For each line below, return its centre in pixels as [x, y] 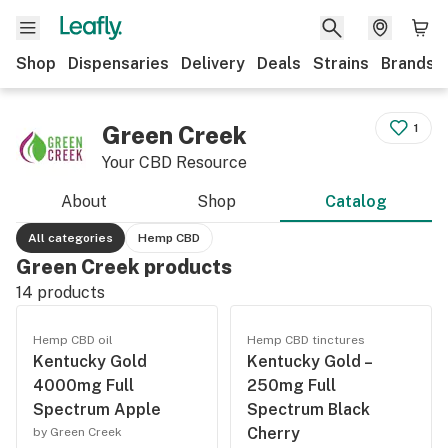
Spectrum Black [308, 409]
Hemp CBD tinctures [306, 340]
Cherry [273, 433]
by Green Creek [77, 432]
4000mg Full [83, 385]
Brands [408, 63]
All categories [70, 238]
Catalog [356, 201]
